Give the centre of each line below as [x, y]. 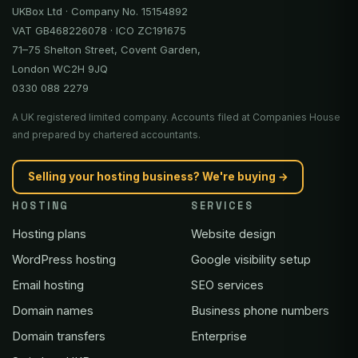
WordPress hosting [64, 259]
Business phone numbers [260, 310]
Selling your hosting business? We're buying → [158, 177]
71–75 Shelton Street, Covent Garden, [106, 49]
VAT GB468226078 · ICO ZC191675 [99, 30]
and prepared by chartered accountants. [106, 134]
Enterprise [219, 336]
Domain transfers [59, 336]
